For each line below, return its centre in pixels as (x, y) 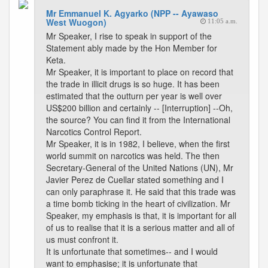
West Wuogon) (76, 22)
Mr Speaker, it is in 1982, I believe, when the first (138, 144)
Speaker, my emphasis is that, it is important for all (141, 215)
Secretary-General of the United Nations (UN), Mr (140, 167)
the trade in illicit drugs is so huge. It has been (133, 84)
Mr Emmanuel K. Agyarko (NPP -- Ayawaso (132, 13)
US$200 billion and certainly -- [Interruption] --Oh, (139, 108)
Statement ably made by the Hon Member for (132, 48)
